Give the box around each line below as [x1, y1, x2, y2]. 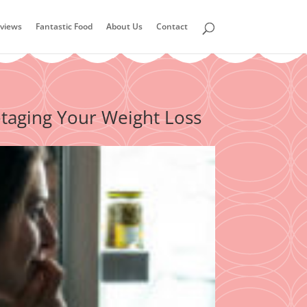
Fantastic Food [35, 21, 93, 32]
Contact [156, 21, 188, 32]
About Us [106, 21, 143, 32]
